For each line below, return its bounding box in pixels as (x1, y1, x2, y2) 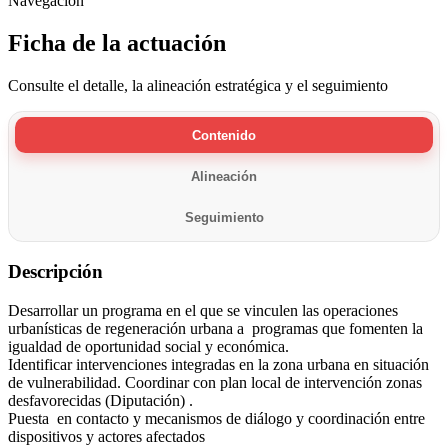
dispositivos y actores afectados (8, 427, 205, 445)
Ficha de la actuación (8, 29, 226, 56)
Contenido (192, 127, 256, 143)
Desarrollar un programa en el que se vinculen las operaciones (8, 301, 398, 319)
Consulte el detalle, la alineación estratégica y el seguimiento (8, 76, 388, 94)
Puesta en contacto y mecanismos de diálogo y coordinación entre (8, 409, 425, 427)
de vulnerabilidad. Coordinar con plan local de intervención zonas (8, 373, 422, 391)
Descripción (8, 261, 103, 283)
